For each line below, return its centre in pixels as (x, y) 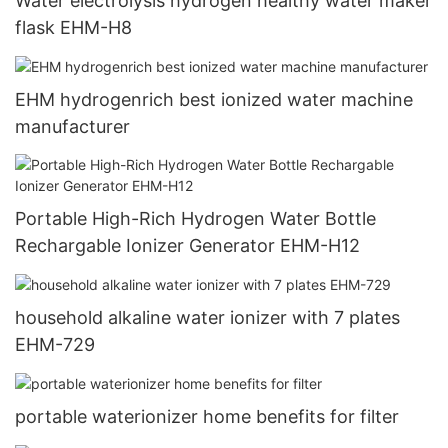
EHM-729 (55, 344)
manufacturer (72, 127)
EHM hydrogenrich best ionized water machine (214, 100)
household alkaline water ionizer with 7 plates (207, 317)
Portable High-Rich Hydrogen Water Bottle (195, 218)
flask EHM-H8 (96, 28)
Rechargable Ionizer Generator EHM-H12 (187, 245)
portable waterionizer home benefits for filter (207, 416)
